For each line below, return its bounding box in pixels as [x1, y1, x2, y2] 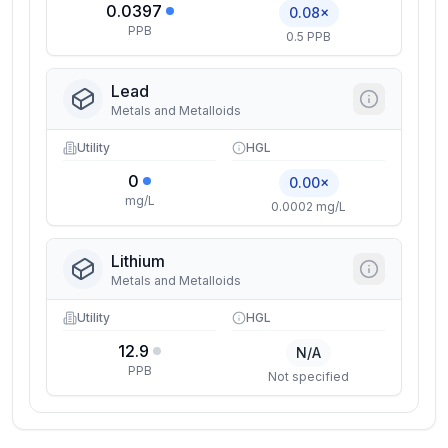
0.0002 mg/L [271, 199, 346, 214]
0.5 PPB [286, 29, 331, 44]
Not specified [268, 369, 349, 384]
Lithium [111, 251, 165, 271]
